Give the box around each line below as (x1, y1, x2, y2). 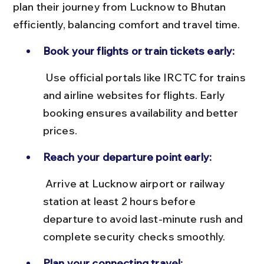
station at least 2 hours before (42, 194, 198, 208)
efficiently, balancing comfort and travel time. (12, 17, 240, 31)
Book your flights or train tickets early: (42, 44, 235, 58)
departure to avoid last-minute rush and (42, 212, 246, 226)
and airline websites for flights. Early (42, 88, 228, 102)
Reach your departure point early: (42, 150, 212, 164)
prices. (42, 123, 77, 137)
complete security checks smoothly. (42, 229, 226, 243)
